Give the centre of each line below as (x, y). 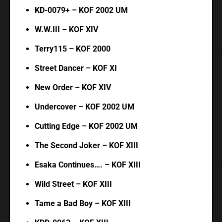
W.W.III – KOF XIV (66, 30)
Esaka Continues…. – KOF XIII (87, 165)
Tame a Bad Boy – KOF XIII (83, 204)
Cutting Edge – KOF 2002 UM (86, 126)
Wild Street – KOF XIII (73, 184)
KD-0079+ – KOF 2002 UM (81, 10)
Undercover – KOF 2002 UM (84, 107)
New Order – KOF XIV (73, 88)
